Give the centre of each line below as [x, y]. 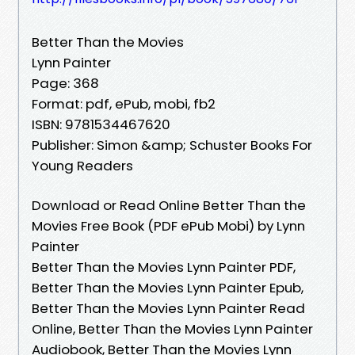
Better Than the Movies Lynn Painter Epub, [168, 287]
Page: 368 [65, 83]
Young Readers [82, 165]
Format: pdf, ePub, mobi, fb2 [124, 103]
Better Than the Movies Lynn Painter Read [168, 308]
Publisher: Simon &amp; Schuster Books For [172, 145]
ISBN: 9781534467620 [101, 124]
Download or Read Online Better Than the [169, 205]
